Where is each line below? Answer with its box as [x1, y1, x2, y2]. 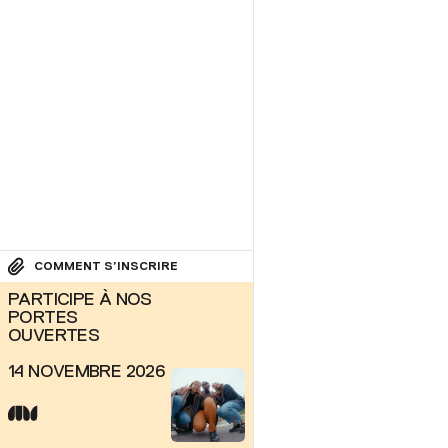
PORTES [8, 306, 78, 328]
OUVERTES [8, 324, 100, 346]
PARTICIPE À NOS [8, 288, 152, 310]
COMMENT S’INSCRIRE [34, 258, 178, 273]
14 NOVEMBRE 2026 [8, 360, 166, 382]
